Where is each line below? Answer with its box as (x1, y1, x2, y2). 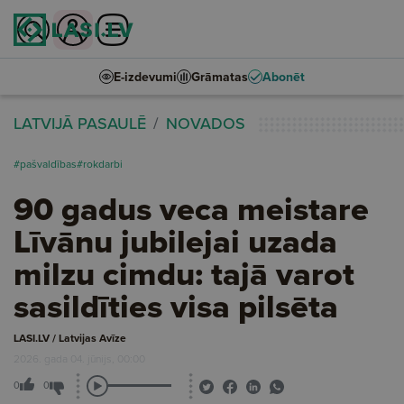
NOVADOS (166, 112, 245, 134)
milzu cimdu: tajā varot (14, 250, 354, 298)
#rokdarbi (77, 156, 123, 172)
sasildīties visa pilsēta (14, 282, 338, 330)
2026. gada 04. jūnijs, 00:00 (14, 351, 145, 367)
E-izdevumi (114, 67, 177, 87)
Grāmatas (191, 67, 248, 87)
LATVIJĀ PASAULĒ (14, 112, 146, 134)
